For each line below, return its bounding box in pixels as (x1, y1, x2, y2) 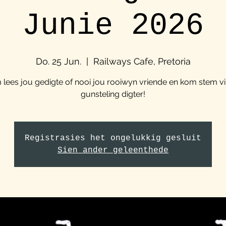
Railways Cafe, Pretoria (93, 55, 191, 67)
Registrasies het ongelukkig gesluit (25, 133, 201, 143)
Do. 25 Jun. (35, 55, 81, 67)
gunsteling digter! (81, 89, 145, 99)
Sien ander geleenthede (58, 145, 168, 155)
